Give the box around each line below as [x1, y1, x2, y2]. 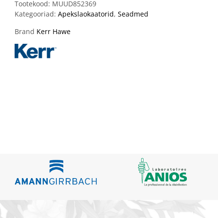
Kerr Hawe [36, 26, 71, 36]
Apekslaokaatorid [58, 9, 114, 18]
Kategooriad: [15, 9, 58, 18]
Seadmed [118, 9, 148, 18]
